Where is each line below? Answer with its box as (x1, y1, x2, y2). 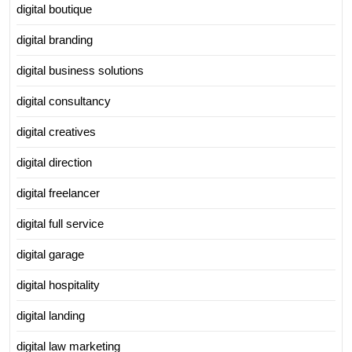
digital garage (16, 247, 84, 262)
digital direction (16, 156, 92, 170)
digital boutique (16, 2, 92, 16)
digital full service (16, 217, 104, 231)
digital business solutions (16, 64, 144, 78)
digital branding (16, 33, 93, 47)
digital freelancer (16, 186, 100, 200)
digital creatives (16, 125, 96, 139)
